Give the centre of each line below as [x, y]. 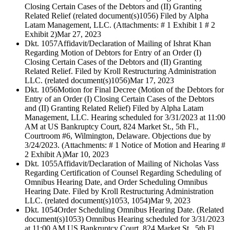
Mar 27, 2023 [79, 34]
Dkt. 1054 [41, 210]
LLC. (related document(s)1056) [77, 81]
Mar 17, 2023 [152, 81]
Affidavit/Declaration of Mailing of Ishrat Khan [134, 44]
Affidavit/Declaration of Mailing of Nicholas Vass [138, 164]
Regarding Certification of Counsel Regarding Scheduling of [123, 173]
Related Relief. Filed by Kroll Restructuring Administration [120, 71]
